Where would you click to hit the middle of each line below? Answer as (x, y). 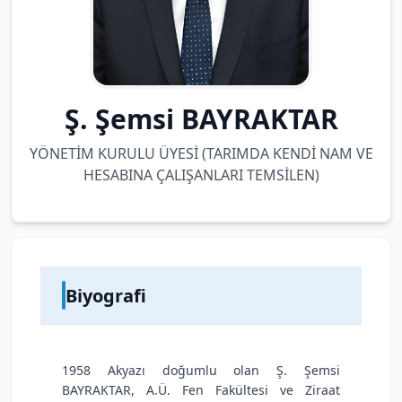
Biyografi (106, 295)
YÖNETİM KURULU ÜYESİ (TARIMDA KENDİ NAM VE (201, 153)
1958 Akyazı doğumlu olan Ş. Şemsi (201, 370)
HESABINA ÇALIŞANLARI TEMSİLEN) (201, 175)
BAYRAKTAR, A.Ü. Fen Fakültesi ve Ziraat (201, 390)
